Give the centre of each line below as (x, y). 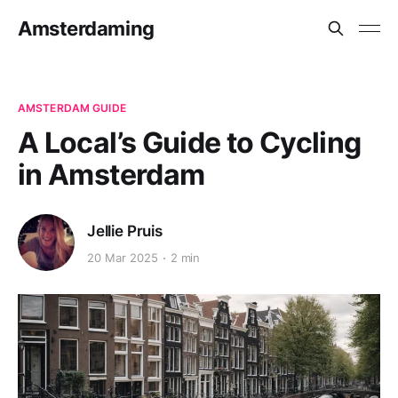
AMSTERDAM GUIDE (72, 108)
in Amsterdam (111, 175)
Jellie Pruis (125, 231)
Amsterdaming (86, 28)
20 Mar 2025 (123, 258)
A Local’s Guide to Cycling (190, 143)
